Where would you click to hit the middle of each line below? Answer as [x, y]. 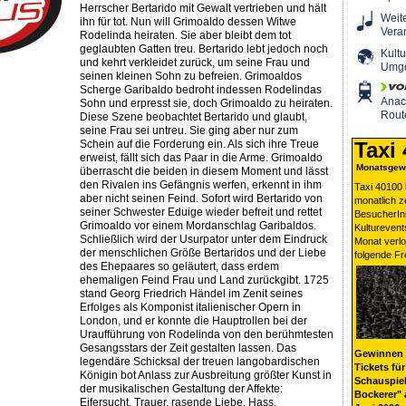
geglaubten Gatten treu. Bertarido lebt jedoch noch [203, 49]
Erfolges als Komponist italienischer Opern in [190, 308]
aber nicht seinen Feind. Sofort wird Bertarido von [201, 199]
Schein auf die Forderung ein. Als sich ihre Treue [199, 145]
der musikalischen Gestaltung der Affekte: [181, 389]
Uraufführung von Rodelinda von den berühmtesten [206, 335]
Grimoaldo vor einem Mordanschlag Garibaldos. [198, 226]
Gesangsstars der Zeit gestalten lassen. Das [188, 348]
